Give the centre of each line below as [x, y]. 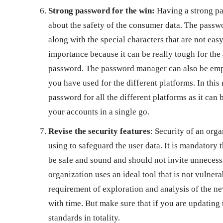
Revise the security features [99, 131]
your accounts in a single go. [99, 111]
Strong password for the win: [102, 10]
